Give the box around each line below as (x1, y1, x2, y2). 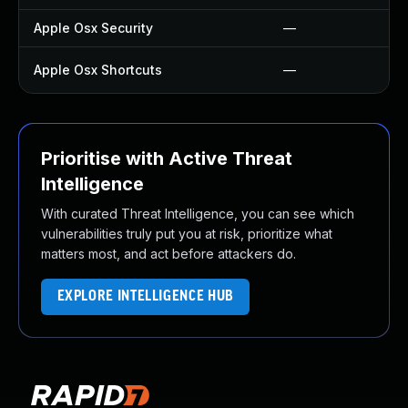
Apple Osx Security (34, 20, 153, 36)
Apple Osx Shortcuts (34, 62, 162, 77)
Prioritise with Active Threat (41, 148, 292, 169)
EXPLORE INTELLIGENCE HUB (56, 289, 234, 304)
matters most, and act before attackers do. (41, 246, 296, 261)
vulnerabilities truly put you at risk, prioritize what (41, 226, 332, 241)
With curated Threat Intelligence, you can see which (41, 206, 354, 221)
